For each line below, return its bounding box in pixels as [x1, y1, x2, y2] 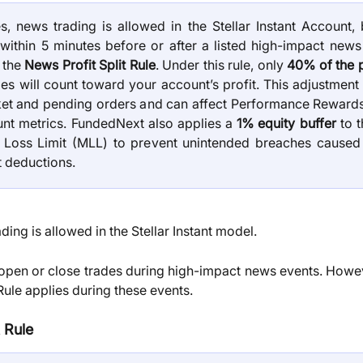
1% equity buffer [237, 115, 336, 131]
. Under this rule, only [155, 57, 288, 73]
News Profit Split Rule [24, 57, 156, 73]
